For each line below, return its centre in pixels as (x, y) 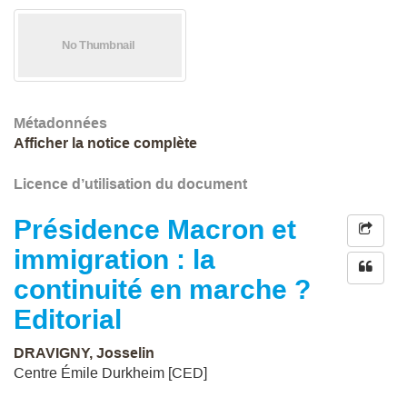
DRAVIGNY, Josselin (84, 353)
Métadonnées (60, 123)
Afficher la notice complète (105, 143)
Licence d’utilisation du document (130, 184)
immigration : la (114, 259)
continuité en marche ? (162, 289)
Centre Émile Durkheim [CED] (110, 373)
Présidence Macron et (155, 229)
